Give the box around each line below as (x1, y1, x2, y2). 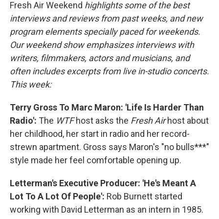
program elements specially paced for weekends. (10, 26, 200, 37)
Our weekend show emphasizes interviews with (10, 40, 194, 50)
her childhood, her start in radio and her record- (10, 129, 190, 139)
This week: (10, 79, 51, 89)
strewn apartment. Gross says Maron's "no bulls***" (10, 142, 209, 152)
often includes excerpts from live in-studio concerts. (10, 66, 209, 76)
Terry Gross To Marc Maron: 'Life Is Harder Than (10, 102, 204, 112)
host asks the (74, 115, 131, 126)
